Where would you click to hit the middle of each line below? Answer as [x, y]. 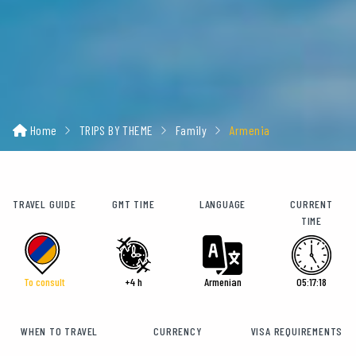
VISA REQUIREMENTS [297, 331]
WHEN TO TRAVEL [60, 331]
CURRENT [311, 204]
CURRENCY [178, 331]
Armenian [222, 282]
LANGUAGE [222, 204]
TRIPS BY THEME [116, 130]
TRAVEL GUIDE [44, 204]
